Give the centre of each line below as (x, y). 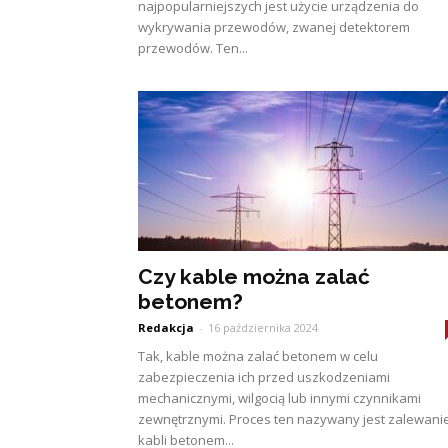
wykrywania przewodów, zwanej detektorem (274, 27)
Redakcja (166, 327)
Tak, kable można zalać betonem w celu (258, 356)
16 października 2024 (263, 327)
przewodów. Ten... (193, 48)
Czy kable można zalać (254, 276)
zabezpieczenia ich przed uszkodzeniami (264, 377)
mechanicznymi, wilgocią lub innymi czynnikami (279, 398)
